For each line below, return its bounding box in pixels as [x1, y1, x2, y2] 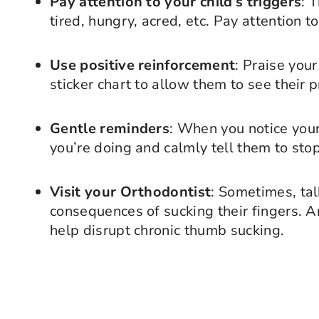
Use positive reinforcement [50, 56, 236, 75]
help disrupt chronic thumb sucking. [50, 221, 285, 240]
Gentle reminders [50, 119, 170, 138]
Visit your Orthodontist [50, 182, 211, 202]
